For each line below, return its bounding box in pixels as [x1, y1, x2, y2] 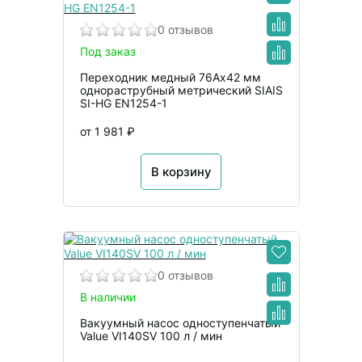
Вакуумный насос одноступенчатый [79, 316, 280, 330]
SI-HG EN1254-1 [79, 96, 167, 111]
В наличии [79, 290, 136, 305]
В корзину [150, 164, 212, 180]
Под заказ [79, 44, 136, 59]
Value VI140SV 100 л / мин [79, 329, 222, 343]
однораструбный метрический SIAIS [79, 83, 283, 98]
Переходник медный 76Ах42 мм [79, 70, 261, 85]
